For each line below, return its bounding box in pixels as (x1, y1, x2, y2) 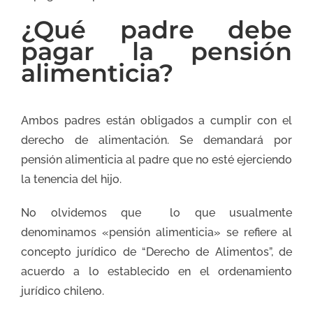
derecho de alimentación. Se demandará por (21, 133, 292, 147)
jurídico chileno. (21, 284, 104, 298)
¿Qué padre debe (21, 15, 292, 45)
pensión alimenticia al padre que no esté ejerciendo (21, 152, 292, 166)
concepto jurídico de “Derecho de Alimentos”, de (21, 245, 292, 259)
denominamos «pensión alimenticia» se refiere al (21, 225, 292, 239)
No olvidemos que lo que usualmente (21, 205, 292, 219)
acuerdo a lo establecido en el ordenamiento (21, 264, 292, 278)
